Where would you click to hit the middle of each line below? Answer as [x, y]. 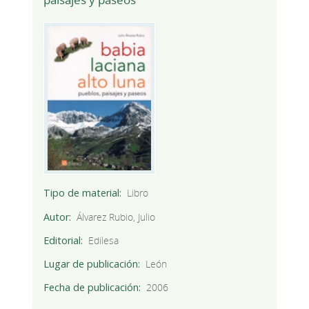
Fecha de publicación [91, 287]
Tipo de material [81, 193]
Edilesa [104, 240]
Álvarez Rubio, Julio [116, 217]
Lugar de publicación [90, 263]
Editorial [62, 240]
